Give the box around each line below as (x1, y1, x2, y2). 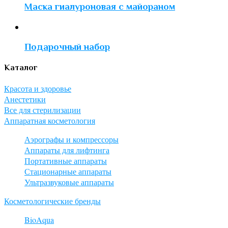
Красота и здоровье (4, 82, 71, 94)
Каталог (4, 63, 38, 72)
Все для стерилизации (4, 104, 81, 115)
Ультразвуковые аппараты (24, 176, 114, 187)
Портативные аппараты (24, 155, 107, 166)
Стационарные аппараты (24, 165, 111, 177)
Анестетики (4, 93, 46, 104)
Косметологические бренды (4, 195, 101, 206)
